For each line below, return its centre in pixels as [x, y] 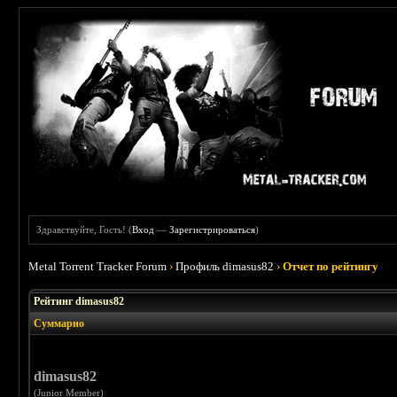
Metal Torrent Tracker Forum [98, 266]
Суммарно [59, 323]
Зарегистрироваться [213, 230]
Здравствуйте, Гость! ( [85, 230]
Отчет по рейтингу [331, 266]
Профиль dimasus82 [225, 266]
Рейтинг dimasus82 [79, 301]
